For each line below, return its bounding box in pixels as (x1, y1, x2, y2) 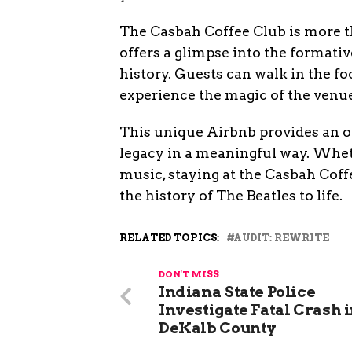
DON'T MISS (159, 269, 219, 280)
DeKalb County (159, 319, 277, 337)
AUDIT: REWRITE (233, 232, 329, 244)
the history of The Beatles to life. (119, 187, 343, 203)
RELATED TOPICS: (119, 232, 219, 244)
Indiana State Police (159, 283, 316, 301)
